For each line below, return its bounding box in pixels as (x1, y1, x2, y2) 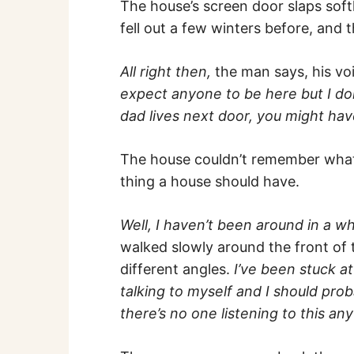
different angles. (120, 260, 234, 277)
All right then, (120, 62, 215, 80)
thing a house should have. (120, 172, 299, 190)
